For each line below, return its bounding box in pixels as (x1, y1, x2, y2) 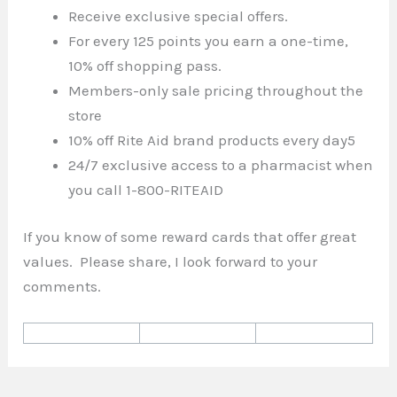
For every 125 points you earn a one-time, (68, 31, 349, 50)
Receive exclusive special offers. (68, 6, 289, 25)
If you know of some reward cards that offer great (23, 228, 357, 246)
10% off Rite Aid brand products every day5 (68, 130, 356, 149)
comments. (23, 277, 102, 296)
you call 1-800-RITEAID (68, 180, 224, 198)
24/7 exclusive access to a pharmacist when (68, 155, 374, 174)
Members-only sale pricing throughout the (68, 81, 364, 99)
